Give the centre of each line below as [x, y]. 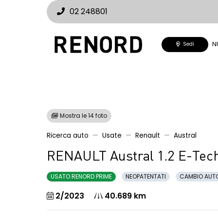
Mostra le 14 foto [83, 116]
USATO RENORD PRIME [81, 176]
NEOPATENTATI [146, 176]
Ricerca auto [68, 136]
